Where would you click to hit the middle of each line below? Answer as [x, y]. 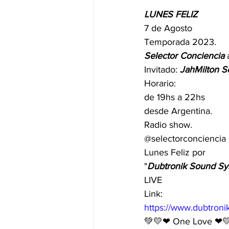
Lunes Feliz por [175, 153]
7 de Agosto [168, 28]
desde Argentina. [178, 111]
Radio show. [168, 125]
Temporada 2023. [180, 42]
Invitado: [162, 70]
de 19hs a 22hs [175, 97]
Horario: [160, 84]
